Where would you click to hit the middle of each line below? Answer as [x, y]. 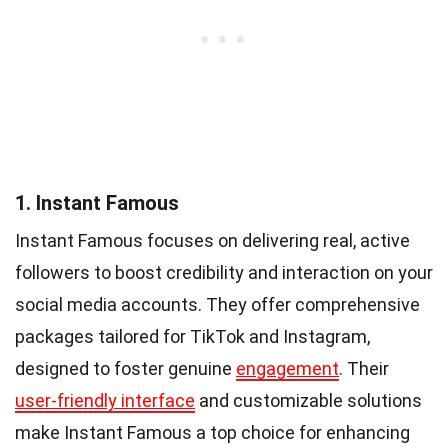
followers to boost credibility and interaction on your [224, 272]
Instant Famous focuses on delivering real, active [212, 240]
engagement [287, 368]
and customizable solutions [308, 400]
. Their [364, 368]
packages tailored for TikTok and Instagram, [192, 336]
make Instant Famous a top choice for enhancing [212, 432]
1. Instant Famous [97, 202]
